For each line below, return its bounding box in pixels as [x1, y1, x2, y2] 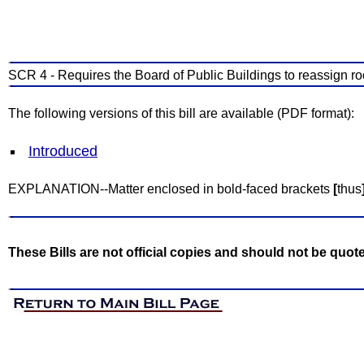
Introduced [28, 143, 97, 159]
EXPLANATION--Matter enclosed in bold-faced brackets [8, 182, 333, 196]
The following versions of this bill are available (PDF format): [8, 106, 354, 120]
